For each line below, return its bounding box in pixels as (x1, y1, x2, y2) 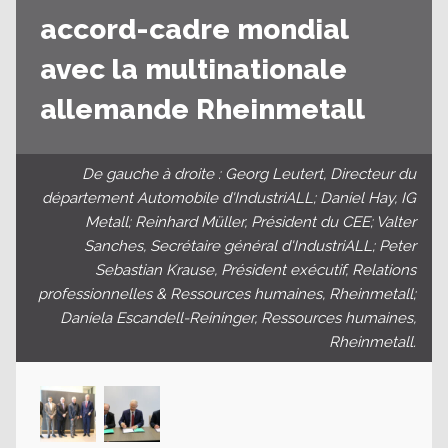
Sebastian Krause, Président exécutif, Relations (95, 261, 416, 280)
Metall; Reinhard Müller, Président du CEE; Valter (85, 213, 416, 232)
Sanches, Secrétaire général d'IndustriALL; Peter (84, 237, 416, 256)
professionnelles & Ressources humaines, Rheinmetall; (38, 285, 416, 304)
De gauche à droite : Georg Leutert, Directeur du (82, 165, 416, 184)
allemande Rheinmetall (40, 93, 365, 127)
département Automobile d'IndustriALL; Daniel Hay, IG (42, 189, 416, 208)
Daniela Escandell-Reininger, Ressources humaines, (60, 309, 416, 328)
